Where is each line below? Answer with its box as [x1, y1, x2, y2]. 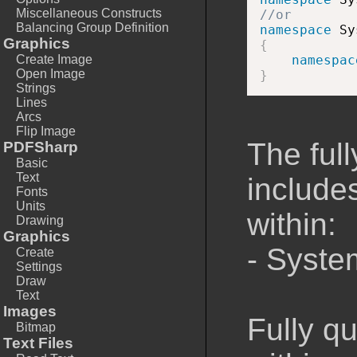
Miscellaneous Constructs [16, 6, 162, 20]
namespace [260, 22, 331, 38]
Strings [16, 81, 56, 95]
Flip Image [16, 124, 76, 138]
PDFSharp [3, 139, 78, 155]
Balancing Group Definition [16, 21, 169, 34]
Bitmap [16, 320, 56, 334]
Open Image [16, 67, 85, 80]
